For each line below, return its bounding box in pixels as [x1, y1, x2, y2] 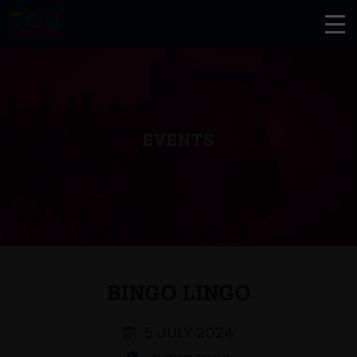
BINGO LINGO [106, 279, 251, 305]
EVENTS [142, 129, 215, 150]
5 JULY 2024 [144, 324, 233, 342]
